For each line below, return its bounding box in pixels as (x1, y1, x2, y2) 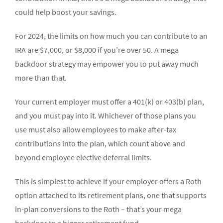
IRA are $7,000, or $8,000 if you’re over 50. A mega (15, 45, 179, 55)
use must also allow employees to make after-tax (15, 124, 176, 135)
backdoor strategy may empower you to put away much (15, 59, 199, 69)
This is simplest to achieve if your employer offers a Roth (15, 176, 202, 187)
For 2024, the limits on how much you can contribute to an (15, 31, 208, 41)
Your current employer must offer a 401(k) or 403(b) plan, (15, 97, 204, 107)
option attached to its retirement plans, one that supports (15, 190, 207, 201)
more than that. (15, 73, 67, 83)
